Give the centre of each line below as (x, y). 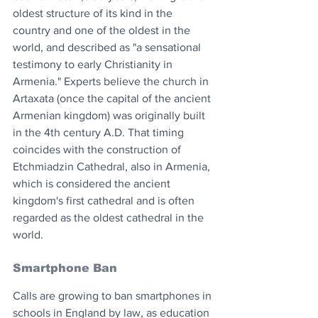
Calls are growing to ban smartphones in (114, 295)
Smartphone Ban (65, 268)
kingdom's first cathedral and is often (105, 200)
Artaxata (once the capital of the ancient (113, 98)
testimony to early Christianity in (94, 64)
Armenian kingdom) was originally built (110, 115)
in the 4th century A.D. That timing (100, 132)
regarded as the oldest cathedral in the (110, 217)
